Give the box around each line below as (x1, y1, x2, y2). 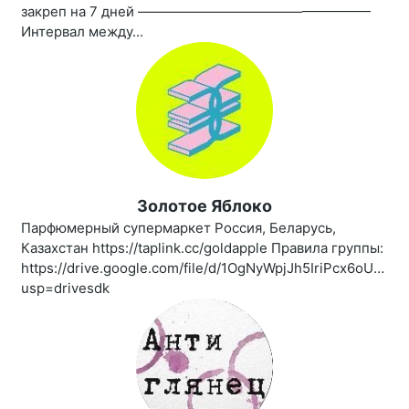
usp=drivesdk (21, 279, 110, 298)
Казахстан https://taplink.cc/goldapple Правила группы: (21, 239, 383, 257)
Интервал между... (21, 23, 143, 41)
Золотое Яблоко (137, 196, 272, 216)
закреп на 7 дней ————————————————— (21, 3, 371, 21)
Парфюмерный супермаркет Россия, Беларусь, (21, 219, 336, 237)
